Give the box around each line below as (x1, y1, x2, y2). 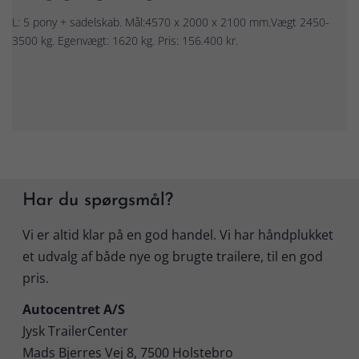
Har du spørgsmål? (22, 191, 173, 210)
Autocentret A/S (22, 300, 125, 318)
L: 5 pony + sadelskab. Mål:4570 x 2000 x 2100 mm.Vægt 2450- (12, 14, 329, 30)
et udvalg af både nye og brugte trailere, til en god (22, 248, 323, 266)
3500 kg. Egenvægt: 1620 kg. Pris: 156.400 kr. (12, 32, 238, 48)
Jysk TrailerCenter (22, 321, 128, 340)
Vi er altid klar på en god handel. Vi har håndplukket (22, 226, 333, 244)
